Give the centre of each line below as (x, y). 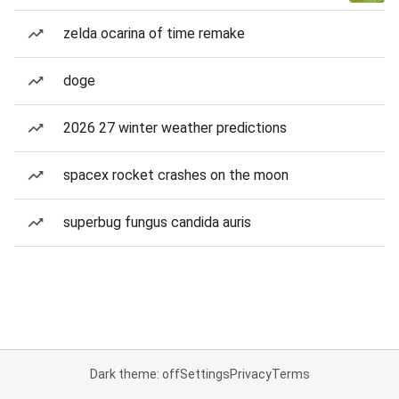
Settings (204, 374)
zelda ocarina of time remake (154, 33)
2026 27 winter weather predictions (175, 128)
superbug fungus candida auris (157, 222)
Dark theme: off (134, 374)
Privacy (250, 374)
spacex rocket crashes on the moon (176, 175)
